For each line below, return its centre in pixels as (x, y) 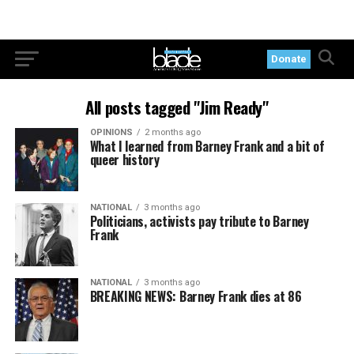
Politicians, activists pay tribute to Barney (199, 221)
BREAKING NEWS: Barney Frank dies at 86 (196, 296)
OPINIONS (111, 132)
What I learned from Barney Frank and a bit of (207, 146)
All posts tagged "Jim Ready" (177, 107)
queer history (124, 160)
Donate (289, 59)
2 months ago (172, 132)
